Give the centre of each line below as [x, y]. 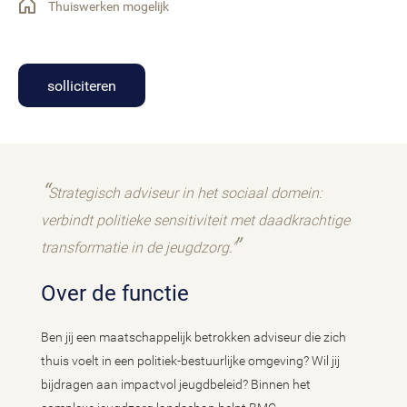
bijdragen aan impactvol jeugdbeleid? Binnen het [176, 385]
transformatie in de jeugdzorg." [139, 248]
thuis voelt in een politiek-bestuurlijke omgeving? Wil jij [190, 361]
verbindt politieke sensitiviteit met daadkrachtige [195, 221]
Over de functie [123, 294]
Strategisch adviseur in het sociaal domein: [185, 193]
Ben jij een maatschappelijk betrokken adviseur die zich [194, 338]
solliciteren [82, 85]
